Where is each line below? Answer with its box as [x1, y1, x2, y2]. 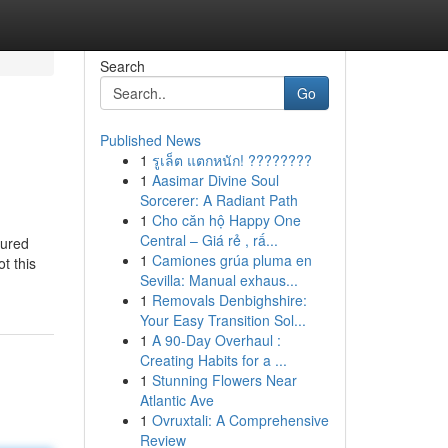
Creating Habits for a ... [139, 350, 287, 370]
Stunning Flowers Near [151, 370, 297, 390]
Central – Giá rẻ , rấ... [139, 230, 278, 250]
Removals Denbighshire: [151, 290, 307, 310]
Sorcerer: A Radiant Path [139, 190, 298, 210]
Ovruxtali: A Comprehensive [151, 410, 329, 430]
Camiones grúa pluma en [151, 250, 312, 270]
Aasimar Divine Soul [151, 170, 279, 190]
